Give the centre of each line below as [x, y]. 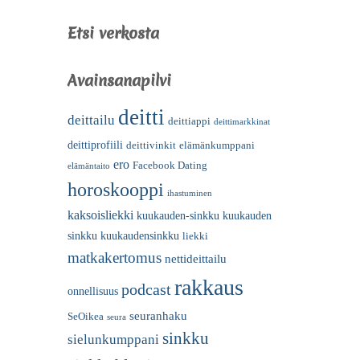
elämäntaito [88, 166]
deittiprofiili [95, 145]
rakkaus [209, 287]
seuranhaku [158, 315]
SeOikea [85, 316]
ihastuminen [189, 193]
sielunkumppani [113, 339]
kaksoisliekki [100, 215]
